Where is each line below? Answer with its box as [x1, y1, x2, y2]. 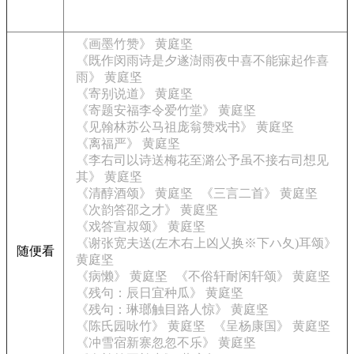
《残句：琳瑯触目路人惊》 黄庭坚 [76, 303, 269, 316]
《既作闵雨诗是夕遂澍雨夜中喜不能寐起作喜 [76, 54, 329, 67]
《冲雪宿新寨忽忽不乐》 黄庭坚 [76, 336, 256, 349]
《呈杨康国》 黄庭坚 [213, 319, 330, 333]
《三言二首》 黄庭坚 [201, 186, 318, 200]
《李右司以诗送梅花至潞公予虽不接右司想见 [76, 153, 329, 167]
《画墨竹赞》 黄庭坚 [76, 37, 193, 51]
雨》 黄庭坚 [76, 70, 142, 84]
